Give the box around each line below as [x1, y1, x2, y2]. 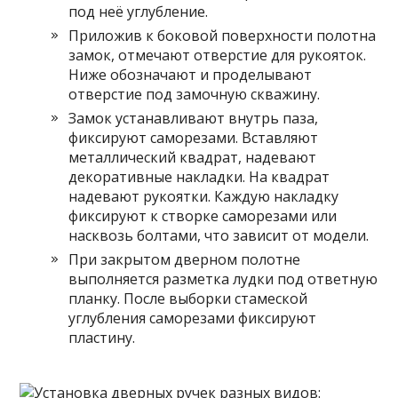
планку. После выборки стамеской [68, 289, 308, 308]
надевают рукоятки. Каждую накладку [68, 187, 339, 206]
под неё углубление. [68, 2, 209, 21]
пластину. [68, 328, 136, 347]
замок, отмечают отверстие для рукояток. [68, 45, 367, 65]
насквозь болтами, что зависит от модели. [68, 226, 370, 245]
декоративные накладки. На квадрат [68, 167, 330, 187]
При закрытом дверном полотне [68, 250, 301, 269]
